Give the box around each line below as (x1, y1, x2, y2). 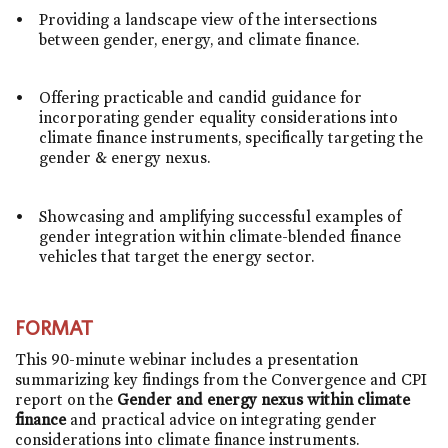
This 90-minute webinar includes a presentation (15, 349, 358, 369)
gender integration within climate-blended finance (39, 226, 401, 246)
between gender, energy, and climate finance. (39, 29, 359, 49)
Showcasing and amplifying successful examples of (39, 206, 401, 226)
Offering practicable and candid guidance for (39, 88, 362, 108)
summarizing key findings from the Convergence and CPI (15, 369, 427, 389)
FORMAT (15, 315, 93, 339)
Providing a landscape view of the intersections (39, 9, 377, 29)
